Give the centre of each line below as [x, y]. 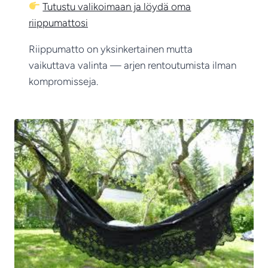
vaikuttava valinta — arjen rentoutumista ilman [133, 65]
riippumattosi [58, 22]
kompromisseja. [63, 81]
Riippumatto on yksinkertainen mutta [111, 49]
